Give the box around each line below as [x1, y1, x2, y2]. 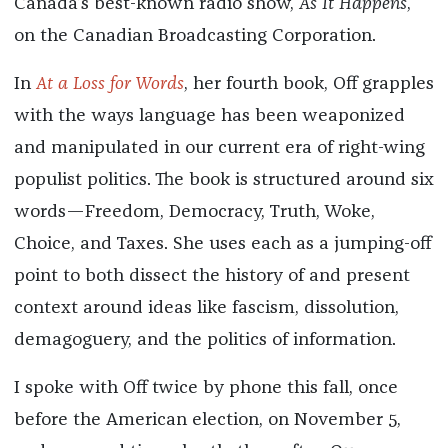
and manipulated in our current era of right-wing [13, 139, 425, 158]
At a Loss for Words [35, 75, 184, 94]
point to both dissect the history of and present [13, 267, 410, 286]
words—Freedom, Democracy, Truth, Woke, [13, 203, 375, 222]
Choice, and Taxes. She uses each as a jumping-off [13, 235, 431, 254]
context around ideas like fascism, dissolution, [13, 299, 399, 318]
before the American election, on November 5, [13, 411, 401, 430]
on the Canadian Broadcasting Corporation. [13, 27, 376, 46]
